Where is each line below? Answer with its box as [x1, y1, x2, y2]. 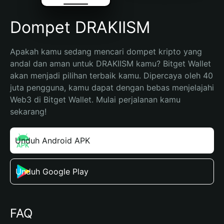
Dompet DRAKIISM [10, 17, 150, 37]
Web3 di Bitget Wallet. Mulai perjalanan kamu [10, 94, 180, 104]
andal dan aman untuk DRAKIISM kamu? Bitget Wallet [10, 58, 211, 68]
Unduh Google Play [15, 166, 88, 176]
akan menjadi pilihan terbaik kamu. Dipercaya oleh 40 [10, 70, 213, 80]
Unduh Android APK [15, 135, 90, 145]
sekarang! [10, 106, 46, 116]
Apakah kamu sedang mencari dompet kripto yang [10, 46, 202, 56]
